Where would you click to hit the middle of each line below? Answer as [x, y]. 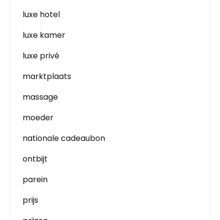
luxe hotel [41, 14]
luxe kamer [44, 35]
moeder [38, 117]
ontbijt [35, 159]
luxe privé [41, 55]
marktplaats [47, 76]
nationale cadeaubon [64, 138]
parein [35, 179]
